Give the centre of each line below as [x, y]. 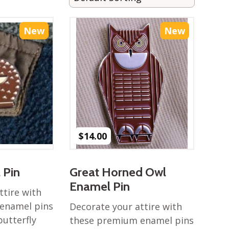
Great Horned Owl [118, 172]
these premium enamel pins [131, 220]
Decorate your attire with [125, 207]
